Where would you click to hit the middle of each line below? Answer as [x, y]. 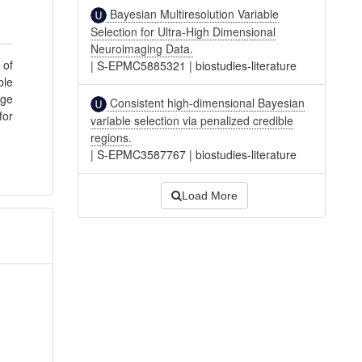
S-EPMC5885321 [142, 65]
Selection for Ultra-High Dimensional [183, 31]
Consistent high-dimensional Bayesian [206, 102]
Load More [209, 196]
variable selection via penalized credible [192, 121]
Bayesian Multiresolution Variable [193, 13]
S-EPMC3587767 [142, 155]
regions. [112, 138]
